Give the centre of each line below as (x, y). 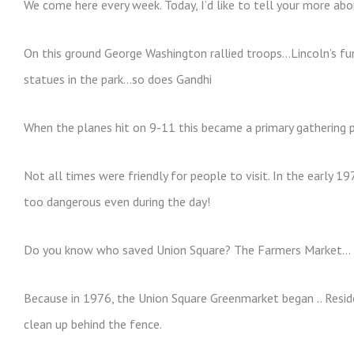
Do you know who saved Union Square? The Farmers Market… (187, 249)
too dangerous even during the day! (117, 201)
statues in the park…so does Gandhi (118, 79)
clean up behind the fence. (93, 324)
